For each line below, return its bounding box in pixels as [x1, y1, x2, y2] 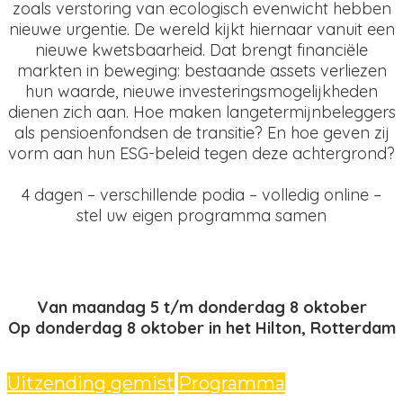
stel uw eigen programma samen [76, 205, 327, 226]
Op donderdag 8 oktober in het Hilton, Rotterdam [7, 318, 396, 338]
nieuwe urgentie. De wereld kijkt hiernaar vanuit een [8, 19, 395, 40]
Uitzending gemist [7, 372, 175, 394]
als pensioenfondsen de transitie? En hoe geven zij [13, 122, 390, 143]
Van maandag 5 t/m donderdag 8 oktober [36, 297, 367, 318]
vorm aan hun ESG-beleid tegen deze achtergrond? [8, 143, 395, 164]
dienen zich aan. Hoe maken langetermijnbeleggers [7, 102, 396, 122]
